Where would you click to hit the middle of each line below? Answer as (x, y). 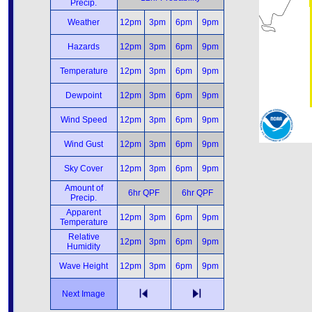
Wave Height (84, 266)
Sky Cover (84, 169)
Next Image (84, 294)
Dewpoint (84, 95)
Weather (84, 22)
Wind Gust (84, 144)
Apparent (84, 212)
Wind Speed (84, 120)
